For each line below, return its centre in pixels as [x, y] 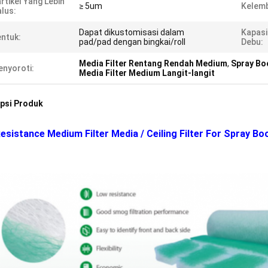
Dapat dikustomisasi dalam [132, 32]
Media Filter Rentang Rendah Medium [153, 63]
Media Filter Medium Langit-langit [147, 73]
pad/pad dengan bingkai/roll [132, 42]
